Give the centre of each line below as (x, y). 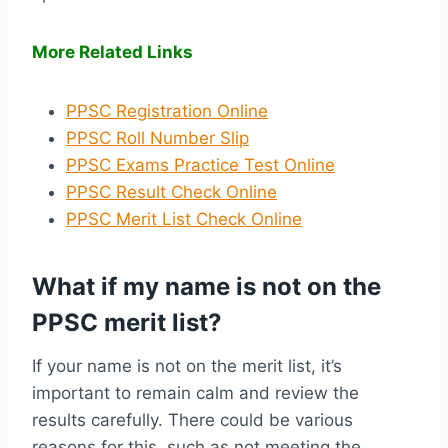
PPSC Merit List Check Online (184, 219)
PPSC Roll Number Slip (157, 138)
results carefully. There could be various (192, 420)
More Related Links (112, 52)
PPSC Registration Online (167, 111)
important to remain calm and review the (195, 393)
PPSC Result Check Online (171, 192)
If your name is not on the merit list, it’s (187, 366)
